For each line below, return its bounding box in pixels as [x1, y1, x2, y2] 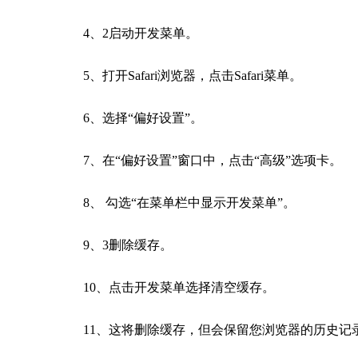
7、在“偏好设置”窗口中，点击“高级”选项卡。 [83, 153, 342, 167]
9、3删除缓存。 [83, 237, 173, 252]
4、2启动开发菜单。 [83, 26, 198, 40]
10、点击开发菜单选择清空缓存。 [83, 280, 275, 294]
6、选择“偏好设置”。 [83, 110, 203, 125]
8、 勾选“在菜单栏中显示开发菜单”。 [83, 195, 296, 209]
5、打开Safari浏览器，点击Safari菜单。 [83, 68, 302, 82]
